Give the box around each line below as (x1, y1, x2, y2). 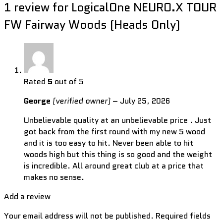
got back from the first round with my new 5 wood (24, 125, 205, 137)
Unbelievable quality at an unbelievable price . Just (24, 114, 211, 126)
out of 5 (53, 75, 84, 87)
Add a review (4, 190, 51, 202)
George (24, 95, 53, 107)
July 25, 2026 (120, 95, 170, 107)
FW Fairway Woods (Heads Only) (4, 15, 180, 33)
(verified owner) (53, 95, 111, 107)
